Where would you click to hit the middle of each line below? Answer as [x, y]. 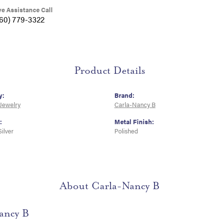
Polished [126, 131]
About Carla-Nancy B [109, 186]
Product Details [109, 71]
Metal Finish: [134, 122]
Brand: [124, 96]
